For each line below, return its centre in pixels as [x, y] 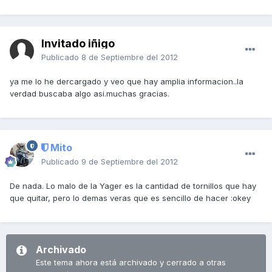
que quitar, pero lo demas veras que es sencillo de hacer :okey [130, 198]
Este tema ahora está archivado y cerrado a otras [131, 263]
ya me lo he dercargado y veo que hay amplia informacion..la [127, 82]
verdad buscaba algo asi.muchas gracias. [90, 94]
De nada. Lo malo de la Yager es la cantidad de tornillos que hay [133, 186]
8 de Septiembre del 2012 [130, 57]
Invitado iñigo [78, 44]
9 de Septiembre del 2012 [130, 162]
